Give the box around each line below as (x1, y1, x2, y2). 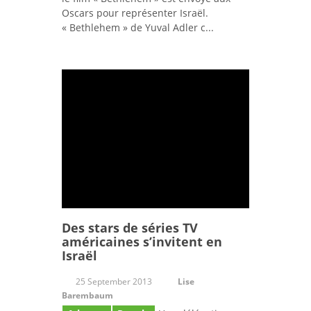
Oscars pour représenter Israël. (62, 6, 208, 20)
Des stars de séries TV (62, 219, 198, 237)
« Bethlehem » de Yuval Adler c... (62, 21, 214, 35)
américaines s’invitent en (62, 233, 222, 251)
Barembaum (62, 289, 113, 302)
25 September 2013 (76, 276, 152, 288)
